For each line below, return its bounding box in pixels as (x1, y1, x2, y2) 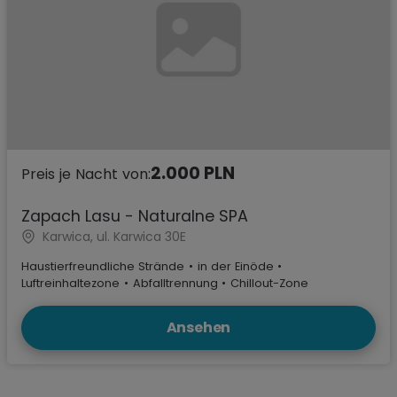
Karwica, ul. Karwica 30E (43, 227, 186, 245)
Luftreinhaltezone (21, 275, 120, 291)
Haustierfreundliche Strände (21, 258, 184, 274)
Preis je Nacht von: (21, 164, 151, 184)
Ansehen (166, 316, 231, 338)
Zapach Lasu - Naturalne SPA (21, 206, 248, 227)
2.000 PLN (151, 161, 235, 185)
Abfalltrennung (132, 275, 218, 291)
